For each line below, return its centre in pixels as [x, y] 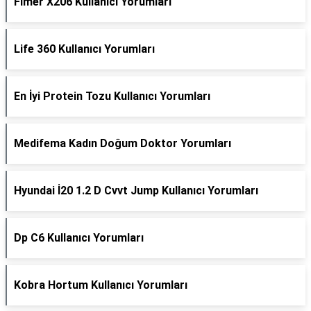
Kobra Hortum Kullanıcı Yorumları [101, 285]
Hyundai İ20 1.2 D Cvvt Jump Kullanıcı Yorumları [136, 191]
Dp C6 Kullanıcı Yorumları [79, 238]
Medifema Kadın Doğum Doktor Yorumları [123, 143]
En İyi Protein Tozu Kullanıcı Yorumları [112, 96]
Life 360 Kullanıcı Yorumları [84, 49]
